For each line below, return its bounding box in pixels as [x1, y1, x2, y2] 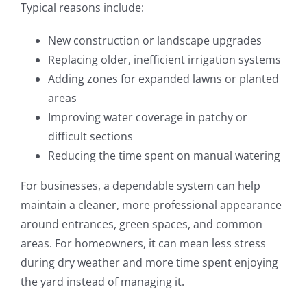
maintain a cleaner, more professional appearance [20, 197, 282, 213]
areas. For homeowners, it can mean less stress [20, 236, 266, 251]
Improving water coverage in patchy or [47, 110, 247, 125]
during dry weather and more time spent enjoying [20, 255, 278, 271]
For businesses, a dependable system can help [20, 178, 260, 194]
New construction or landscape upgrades [47, 33, 262, 49]
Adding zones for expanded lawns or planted [47, 71, 279, 87]
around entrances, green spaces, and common [20, 217, 262, 232]
